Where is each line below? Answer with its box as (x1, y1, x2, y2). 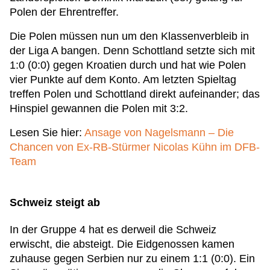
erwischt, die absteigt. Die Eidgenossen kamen (10, 238, 234, 250)
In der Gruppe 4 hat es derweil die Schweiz (10, 224, 216, 236)
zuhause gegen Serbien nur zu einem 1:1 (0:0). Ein (10, 253, 255, 265)
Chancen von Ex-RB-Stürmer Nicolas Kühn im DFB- (10, 141, 260, 153)
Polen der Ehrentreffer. (10, 6, 119, 18)
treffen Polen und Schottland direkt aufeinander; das (10, 88, 260, 100)
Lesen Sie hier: (10, 127, 84, 139)
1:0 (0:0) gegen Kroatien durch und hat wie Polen (10, 59, 246, 71)
